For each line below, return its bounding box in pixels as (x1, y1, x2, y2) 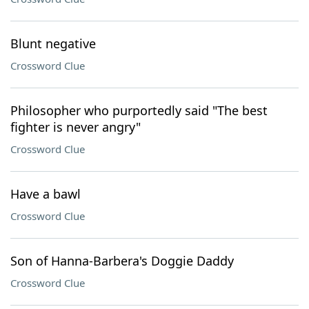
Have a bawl (10, 186, 81, 202)
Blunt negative (10, 35, 96, 52)
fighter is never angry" (10, 119, 141, 135)
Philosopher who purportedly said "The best (10, 102, 268, 119)
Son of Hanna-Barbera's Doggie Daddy (10, 252, 234, 269)
